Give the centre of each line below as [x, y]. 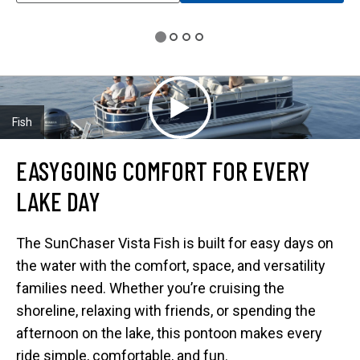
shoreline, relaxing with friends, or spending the [166, 310]
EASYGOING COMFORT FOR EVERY [163, 170]
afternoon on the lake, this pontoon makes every [169, 333]
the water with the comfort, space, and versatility [171, 265]
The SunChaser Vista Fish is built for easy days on [175, 243]
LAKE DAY [58, 200]
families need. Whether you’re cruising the [150, 288]
